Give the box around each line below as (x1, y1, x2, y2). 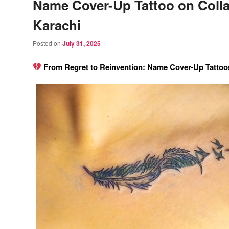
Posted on (33, 39, 62, 48)
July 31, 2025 (62, 39, 101, 49)
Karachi (33, 15, 81, 35)
